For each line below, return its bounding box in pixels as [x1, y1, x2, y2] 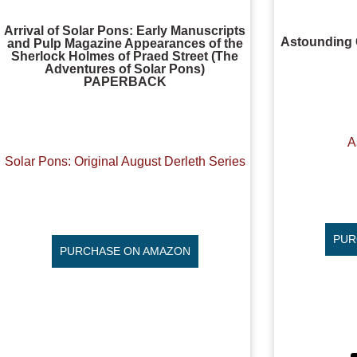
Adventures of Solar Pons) [45, 61, 206, 76]
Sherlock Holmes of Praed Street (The [11, 49, 239, 63]
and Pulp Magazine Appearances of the [6, 36, 243, 50]
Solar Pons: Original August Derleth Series [4, 154, 245, 168]
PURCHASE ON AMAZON [59, 244, 190, 257]
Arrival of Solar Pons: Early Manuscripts [4, 23, 246, 37]
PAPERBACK [83, 74, 167, 88]
